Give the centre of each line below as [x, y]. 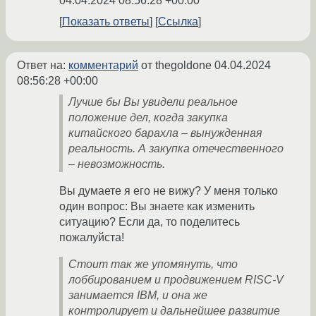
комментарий [103, 66]
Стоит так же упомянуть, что [153, 265]
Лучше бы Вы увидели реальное [153, 102]
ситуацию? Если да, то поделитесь [150, 222]
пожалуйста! [92, 238]
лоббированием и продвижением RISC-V [176, 280]
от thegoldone [176, 66]
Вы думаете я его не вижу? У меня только [169, 191]
